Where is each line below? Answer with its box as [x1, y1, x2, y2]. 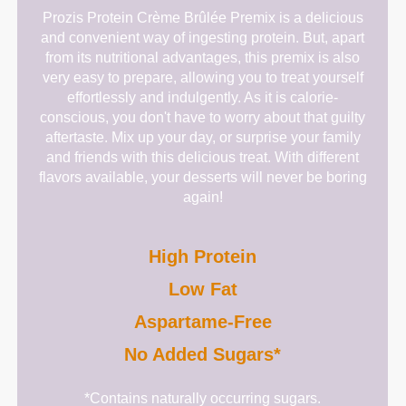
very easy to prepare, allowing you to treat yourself [42, 69, 363, 85]
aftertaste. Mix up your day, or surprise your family [44, 129, 361, 145]
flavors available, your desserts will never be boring [38, 169, 367, 185]
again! [182, 188, 223, 205]
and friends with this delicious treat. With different [46, 149, 360, 165]
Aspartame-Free [133, 311, 272, 332]
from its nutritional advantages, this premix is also [45, 49, 361, 65]
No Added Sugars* [124, 343, 282, 364]
